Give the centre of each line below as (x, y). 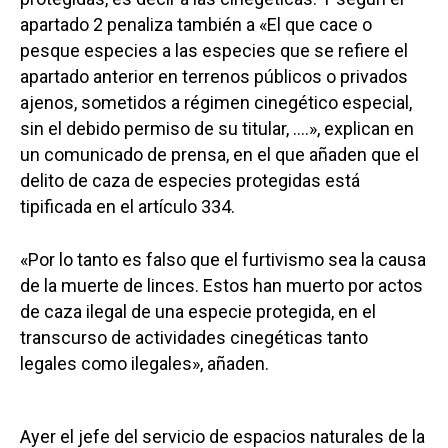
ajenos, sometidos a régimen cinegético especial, (216, 103)
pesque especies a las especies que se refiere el (214, 51)
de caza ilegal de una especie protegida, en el (198, 312)
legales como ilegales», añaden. (144, 364)
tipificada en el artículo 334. (127, 207)
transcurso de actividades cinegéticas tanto (194, 338)
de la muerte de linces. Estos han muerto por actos (221, 286)
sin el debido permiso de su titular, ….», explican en (217, 129)
